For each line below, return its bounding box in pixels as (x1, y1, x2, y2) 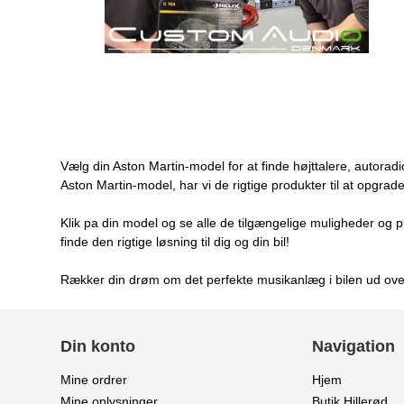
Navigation (312, 337, 396, 356)
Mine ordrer (60, 372, 128, 388)
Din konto (60, 337, 136, 356)
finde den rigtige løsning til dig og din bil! (60, 234, 290, 250)
